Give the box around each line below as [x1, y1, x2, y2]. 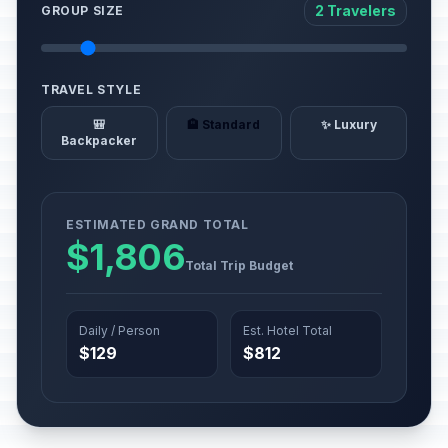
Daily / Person [79, 323, 160, 338]
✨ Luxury [320, 117, 377, 132]
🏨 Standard [187, 117, 261, 132]
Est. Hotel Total [243, 323, 332, 338]
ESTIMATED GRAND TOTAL [66, 217, 249, 232]
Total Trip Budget [184, 258, 293, 273]
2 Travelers [315, 2, 396, 19]
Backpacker [61, 133, 138, 148]
